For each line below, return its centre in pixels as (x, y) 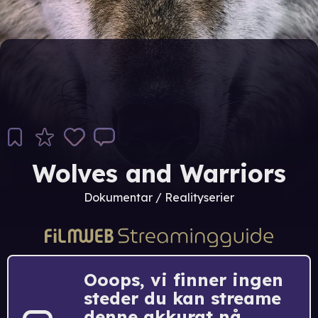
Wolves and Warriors (159, 174)
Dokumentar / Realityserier (159, 197)
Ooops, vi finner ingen (183, 279)
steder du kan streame (182, 298)
